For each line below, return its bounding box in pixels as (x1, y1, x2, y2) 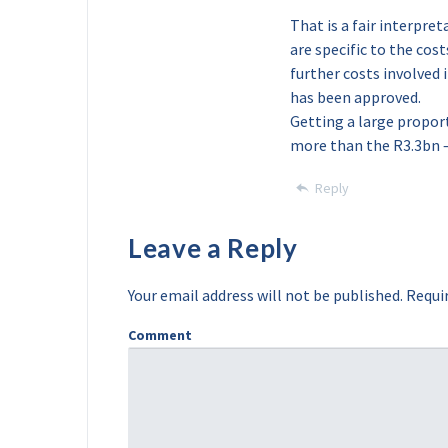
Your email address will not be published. (128, 285, 403, 305)
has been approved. (290, 87, 421, 107)
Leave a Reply (128, 232, 298, 264)
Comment (128, 326, 192, 344)
